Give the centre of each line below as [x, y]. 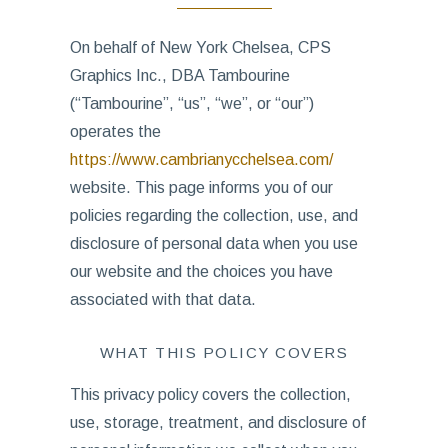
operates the [115, 131]
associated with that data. [162, 299]
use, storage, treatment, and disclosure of [217, 422]
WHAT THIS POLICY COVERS [224, 352]
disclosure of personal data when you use [213, 243]
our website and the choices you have [201, 271]
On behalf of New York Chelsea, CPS [200, 47]
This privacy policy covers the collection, [210, 394]
